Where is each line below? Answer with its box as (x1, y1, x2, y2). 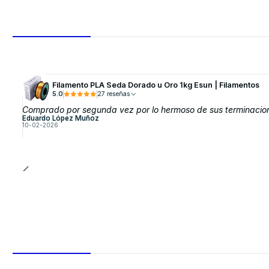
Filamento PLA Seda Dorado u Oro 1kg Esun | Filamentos (52, 80, 259, 89)
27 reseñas (106, 89, 130, 98)
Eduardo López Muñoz (22, 114, 99, 123)
